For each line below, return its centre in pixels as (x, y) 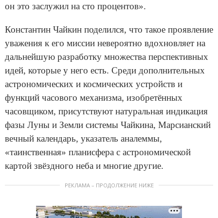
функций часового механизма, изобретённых (94, 97)
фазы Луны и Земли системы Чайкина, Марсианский (108, 125)
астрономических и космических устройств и (94, 84)
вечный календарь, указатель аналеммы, (83, 138)
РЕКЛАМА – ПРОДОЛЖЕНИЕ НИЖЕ (109, 185)
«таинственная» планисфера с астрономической (98, 152)
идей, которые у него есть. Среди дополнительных (105, 70)
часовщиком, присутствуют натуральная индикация (106, 111)
